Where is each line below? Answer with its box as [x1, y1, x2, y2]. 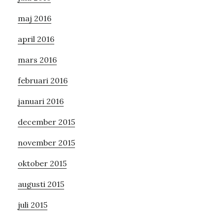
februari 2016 [17, 75, 68, 85]
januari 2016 [17, 96, 64, 106]
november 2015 [17, 137, 75, 147]
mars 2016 [17, 54, 57, 65]
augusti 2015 [17, 179, 64, 189]
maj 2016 [17, 13, 51, 23]
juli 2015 [17, 199, 47, 210]
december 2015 [17, 116, 75, 127]
